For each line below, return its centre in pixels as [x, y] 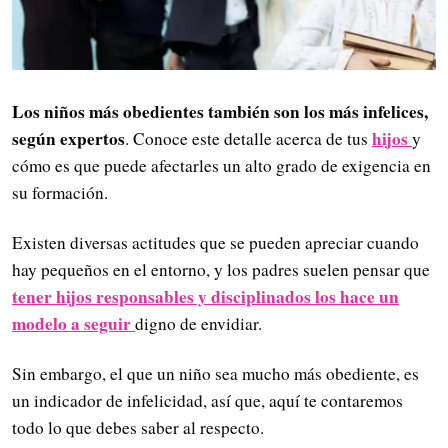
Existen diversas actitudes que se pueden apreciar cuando [215, 242]
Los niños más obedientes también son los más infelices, [220, 111]
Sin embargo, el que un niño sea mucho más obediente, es [215, 374]
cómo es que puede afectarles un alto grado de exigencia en [221, 165]
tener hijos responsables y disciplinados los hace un [205, 296]
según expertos [68, 138]
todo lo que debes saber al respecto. [138, 428]
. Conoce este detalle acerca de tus [248, 138]
